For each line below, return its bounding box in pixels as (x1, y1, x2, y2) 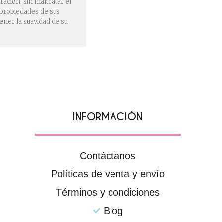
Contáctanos (80, 150, 136, 161)
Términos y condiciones (55, 186, 160, 198)
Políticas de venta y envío (51, 168, 165, 179)
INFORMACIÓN (72, 110, 143, 123)
